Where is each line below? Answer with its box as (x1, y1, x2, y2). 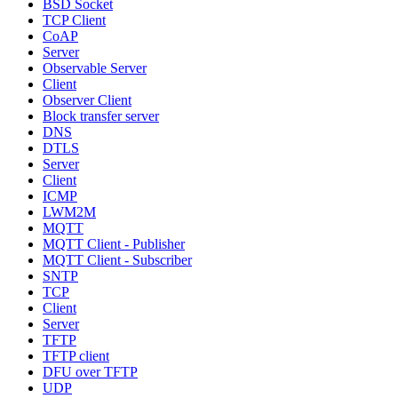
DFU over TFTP (43, 363, 138, 379)
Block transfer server (43, 107, 159, 123)
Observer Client (43, 92, 131, 107)
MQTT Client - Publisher (43, 235, 185, 251)
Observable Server (43, 60, 147, 76)
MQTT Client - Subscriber (43, 251, 192, 267)
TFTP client (43, 347, 109, 363)
